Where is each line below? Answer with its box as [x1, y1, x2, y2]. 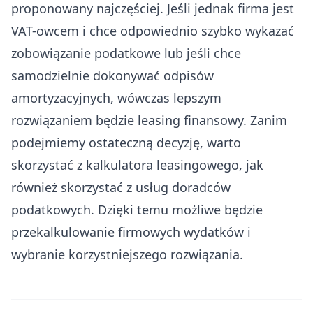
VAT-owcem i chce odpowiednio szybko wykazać [11, 22, 294, 39]
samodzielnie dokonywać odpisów [11, 66, 214, 84]
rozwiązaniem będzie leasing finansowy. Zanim [11, 111, 287, 129]
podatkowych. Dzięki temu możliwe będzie [11, 201, 263, 218]
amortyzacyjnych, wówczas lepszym [11, 89, 221, 106]
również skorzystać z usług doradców [11, 178, 231, 196]
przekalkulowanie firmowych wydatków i [11, 223, 251, 240]
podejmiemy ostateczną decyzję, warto [11, 133, 241, 151]
